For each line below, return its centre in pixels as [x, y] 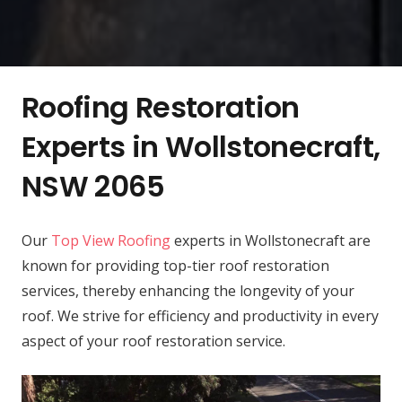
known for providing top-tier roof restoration [175, 266]
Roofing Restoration [161, 108]
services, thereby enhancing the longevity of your [188, 291]
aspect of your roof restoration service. [153, 341]
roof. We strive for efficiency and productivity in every [200, 316]
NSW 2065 [93, 187]
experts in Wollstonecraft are [271, 241]
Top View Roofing [111, 241]
